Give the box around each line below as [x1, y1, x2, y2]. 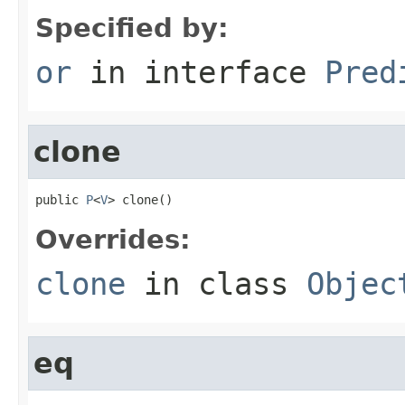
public [35, 192, 86, 207]
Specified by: [35, 12, 229, 43]
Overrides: [35, 223, 191, 255]
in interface [71, 53, 325, 90]
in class [126, 265, 306, 302]
